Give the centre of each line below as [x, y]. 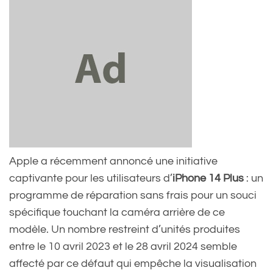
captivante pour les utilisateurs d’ [91, 179]
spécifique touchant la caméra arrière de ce [117, 213]
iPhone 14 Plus [208, 179]
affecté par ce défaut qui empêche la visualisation [133, 264]
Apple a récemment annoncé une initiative [113, 161]
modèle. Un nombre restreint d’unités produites [125, 230]
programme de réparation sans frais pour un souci [133, 196]
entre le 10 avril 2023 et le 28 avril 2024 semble [123, 247]
